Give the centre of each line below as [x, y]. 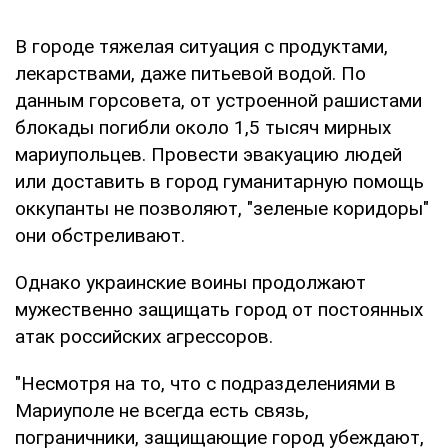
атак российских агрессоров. [144, 336]
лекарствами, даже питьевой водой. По [190, 73]
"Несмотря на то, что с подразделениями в [205, 383]
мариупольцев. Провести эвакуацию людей [208, 154]
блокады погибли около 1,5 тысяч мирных [203, 127]
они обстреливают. [100, 235]
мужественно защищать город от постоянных [219, 309]
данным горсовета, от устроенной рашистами [218, 100]
